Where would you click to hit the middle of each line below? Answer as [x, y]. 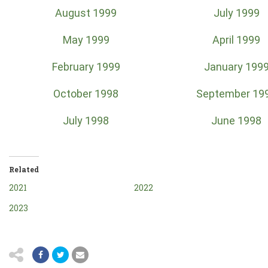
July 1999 [236, 13]
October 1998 [86, 94]
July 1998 [86, 121]
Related [24, 169]
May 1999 [86, 40]
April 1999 [236, 40]
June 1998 [236, 121]
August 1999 [86, 13]
